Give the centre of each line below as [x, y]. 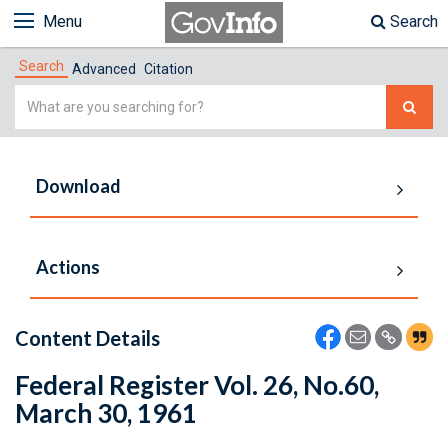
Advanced [104, 69]
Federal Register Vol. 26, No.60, [197, 385]
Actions [68, 267]
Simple [39, 96]
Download [78, 186]
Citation [168, 69]
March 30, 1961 [106, 413]
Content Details [87, 338]
